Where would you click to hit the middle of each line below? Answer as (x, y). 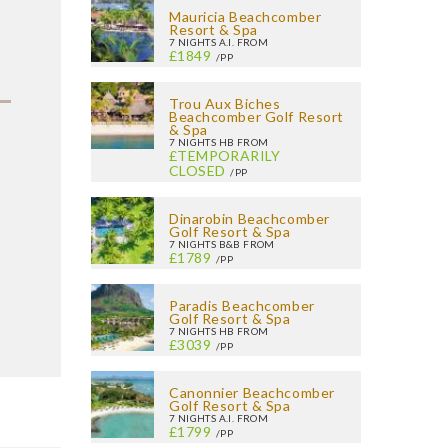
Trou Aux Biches (225, 103)
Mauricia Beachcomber (245, 16)
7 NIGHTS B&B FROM (222, 244)
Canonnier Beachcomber (252, 392)
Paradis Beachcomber (242, 305)
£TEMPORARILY (225, 155)
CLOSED (197, 170)
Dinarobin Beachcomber (249, 218)
